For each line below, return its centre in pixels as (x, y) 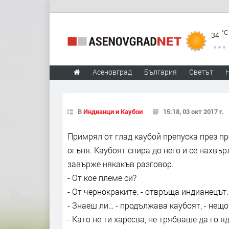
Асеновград (112, 72)
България (161, 72)
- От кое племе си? (102, 177)
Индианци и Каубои (113, 111)
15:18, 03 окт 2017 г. (193, 111)
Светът (201, 72)
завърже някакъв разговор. (121, 164)
